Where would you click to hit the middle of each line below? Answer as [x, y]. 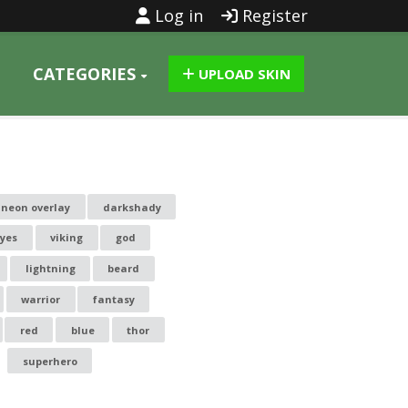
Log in [177, 15]
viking [67, 238]
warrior [41, 299]
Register [273, 15]
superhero [50, 361]
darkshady [132, 207]
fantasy [113, 299]
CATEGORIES [84, 74]
